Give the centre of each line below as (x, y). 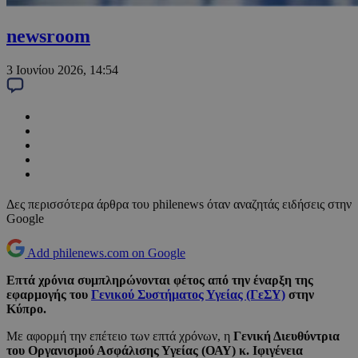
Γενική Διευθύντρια (286, 336)
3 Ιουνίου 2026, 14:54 (62, 70)
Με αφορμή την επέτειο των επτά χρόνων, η (120, 336)
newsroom (48, 36)
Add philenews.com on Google (106, 253)
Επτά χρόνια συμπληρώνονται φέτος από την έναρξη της (160, 280)
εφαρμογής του (49, 295)
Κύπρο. (26, 309)
